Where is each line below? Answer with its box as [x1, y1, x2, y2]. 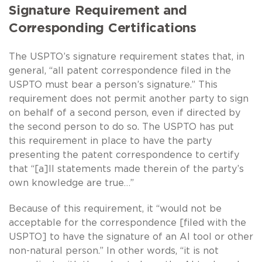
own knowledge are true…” [9, 178, 134, 188]
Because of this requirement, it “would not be [9, 204, 222, 213]
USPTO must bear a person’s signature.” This [9, 80, 218, 89]
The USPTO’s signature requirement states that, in [9, 51, 244, 61]
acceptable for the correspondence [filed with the [9, 218, 246, 227]
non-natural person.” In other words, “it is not [9, 246, 219, 256]
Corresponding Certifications [9, 21, 196, 35]
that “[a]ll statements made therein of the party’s [9, 164, 244, 174]
